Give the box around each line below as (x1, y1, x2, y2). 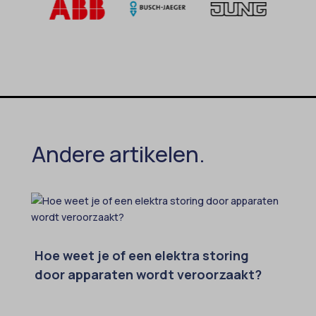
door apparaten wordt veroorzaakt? (34, 265, 262, 283)
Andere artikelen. (31, 138, 205, 169)
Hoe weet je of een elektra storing (34, 246, 249, 264)
